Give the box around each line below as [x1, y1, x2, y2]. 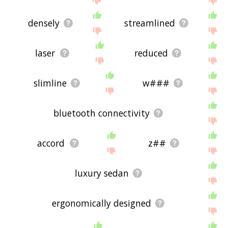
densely [28, 16, 60, 29]
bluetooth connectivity [53, 107, 150, 120]
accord [37, 137, 65, 150]
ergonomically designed [52, 197, 152, 210]
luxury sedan [74, 167, 129, 180]
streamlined [124, 16, 176, 29]
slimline [34, 77, 67, 90]
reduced [134, 47, 168, 60]
